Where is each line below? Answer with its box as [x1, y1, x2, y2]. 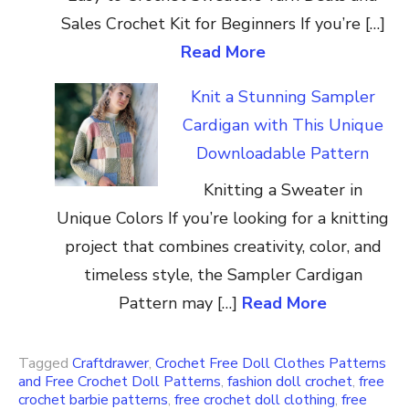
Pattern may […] [119, 292, 242, 315]
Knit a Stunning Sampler [190, 86, 375, 109]
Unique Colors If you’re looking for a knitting [57, 207, 389, 230]
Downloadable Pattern [196, 142, 369, 165]
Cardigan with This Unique [182, 114, 383, 137]
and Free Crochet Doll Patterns [18, 372, 221, 393]
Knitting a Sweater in [203, 179, 362, 202]
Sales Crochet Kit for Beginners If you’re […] [60, 13, 385, 36]
